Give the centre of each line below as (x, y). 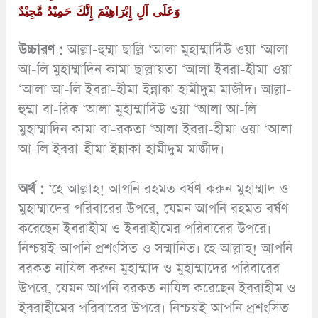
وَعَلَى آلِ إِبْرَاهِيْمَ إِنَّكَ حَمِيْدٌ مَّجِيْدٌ (99, 11)
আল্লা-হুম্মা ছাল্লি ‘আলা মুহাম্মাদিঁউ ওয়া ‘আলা (176, 50)
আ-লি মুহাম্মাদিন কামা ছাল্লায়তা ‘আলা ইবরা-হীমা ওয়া (155, 70)
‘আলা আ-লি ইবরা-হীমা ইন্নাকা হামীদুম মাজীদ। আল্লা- (155, 90)
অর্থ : (32, 189)
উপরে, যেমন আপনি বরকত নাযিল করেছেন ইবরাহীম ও (157, 288)
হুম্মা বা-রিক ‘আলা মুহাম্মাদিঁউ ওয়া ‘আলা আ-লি (138, 110)
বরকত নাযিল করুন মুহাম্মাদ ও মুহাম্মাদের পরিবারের (149, 268)
